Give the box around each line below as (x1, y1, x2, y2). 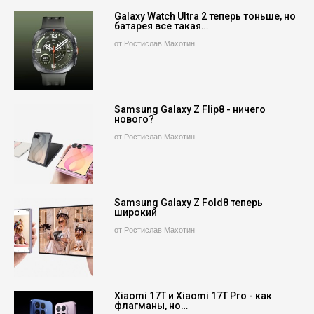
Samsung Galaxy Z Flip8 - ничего (114, 104, 266, 115)
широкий (114, 207, 158, 219)
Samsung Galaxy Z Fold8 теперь (114, 197, 264, 209)
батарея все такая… (114, 20, 209, 32)
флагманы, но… (114, 300, 189, 312)
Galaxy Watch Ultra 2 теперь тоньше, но (114, 10, 296, 22)
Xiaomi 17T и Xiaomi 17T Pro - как (114, 290, 273, 302)
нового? (114, 114, 155, 125)
